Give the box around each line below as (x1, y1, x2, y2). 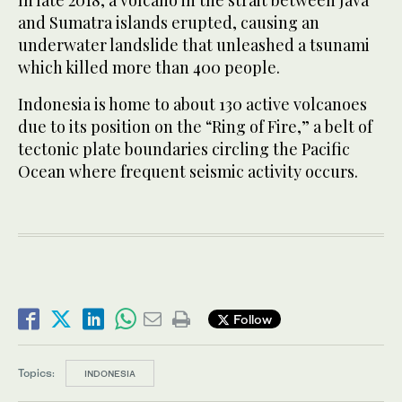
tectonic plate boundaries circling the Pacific (18, 137, 350, 160)
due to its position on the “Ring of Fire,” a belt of (18, 115, 372, 137)
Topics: (18, 365, 55, 380)
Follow (230, 311, 272, 328)
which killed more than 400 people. (18, 56, 280, 78)
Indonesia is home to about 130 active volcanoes (18, 92, 367, 115)
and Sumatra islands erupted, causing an (18, 11, 319, 33)
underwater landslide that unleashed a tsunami (18, 33, 370, 56)
